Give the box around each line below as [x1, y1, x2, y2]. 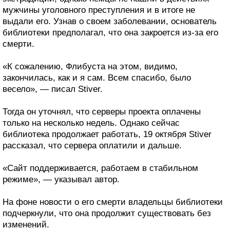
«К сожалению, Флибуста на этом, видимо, [3, 62, 178, 72]
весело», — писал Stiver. [3, 84, 103, 94]
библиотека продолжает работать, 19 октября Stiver [3, 129, 212, 140]
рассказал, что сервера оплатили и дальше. [3, 141, 182, 151]
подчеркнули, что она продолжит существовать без [3, 208, 211, 219]
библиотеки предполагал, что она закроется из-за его [3, 28, 218, 38]
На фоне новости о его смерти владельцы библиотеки [3, 197, 223, 207]
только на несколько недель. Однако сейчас [3, 118, 180, 128]
